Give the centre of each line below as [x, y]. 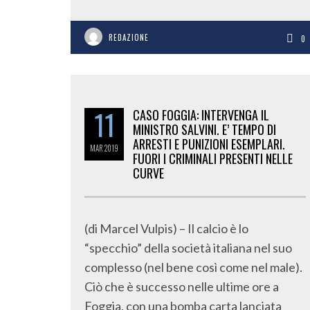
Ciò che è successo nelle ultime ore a [182, 286]
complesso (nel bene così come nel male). [193, 267]
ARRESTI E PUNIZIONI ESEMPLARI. [209, 144]
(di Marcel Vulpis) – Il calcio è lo [166, 228]
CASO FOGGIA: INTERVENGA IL [201, 115]
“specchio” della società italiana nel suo [188, 248]
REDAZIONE [129, 37]
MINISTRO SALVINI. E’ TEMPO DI [204, 129]
